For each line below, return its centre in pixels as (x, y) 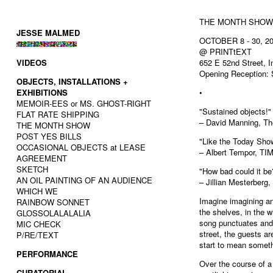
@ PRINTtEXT (225, 51)
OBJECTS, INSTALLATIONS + (72, 81)
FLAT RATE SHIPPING (58, 114)
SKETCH (32, 169)
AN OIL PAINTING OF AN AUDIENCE (84, 180)
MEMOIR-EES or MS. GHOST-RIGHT (84, 103)
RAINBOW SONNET (53, 202)
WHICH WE (37, 191)
